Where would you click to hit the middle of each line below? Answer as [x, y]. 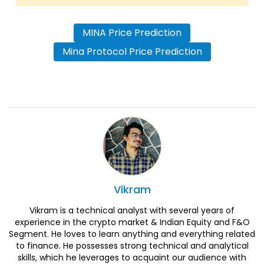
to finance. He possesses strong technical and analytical [132, 246]
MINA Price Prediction [132, 33]
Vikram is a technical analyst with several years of [132, 211]
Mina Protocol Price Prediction [132, 52]
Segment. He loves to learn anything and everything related [132, 234]
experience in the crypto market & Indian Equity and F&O [132, 222]
